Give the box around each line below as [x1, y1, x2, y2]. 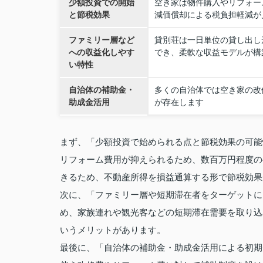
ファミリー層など [69, 35, 134, 45]
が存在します [154, 97, 204, 107]
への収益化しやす [69, 48, 134, 57]
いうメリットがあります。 [60, 225, 166, 235]
